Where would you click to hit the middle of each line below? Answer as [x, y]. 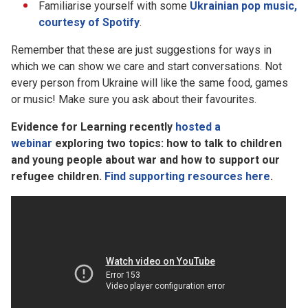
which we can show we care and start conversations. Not [146, 67]
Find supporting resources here [187, 177]
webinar [32, 144]
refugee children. [58, 177]
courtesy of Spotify [89, 23]
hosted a [198, 127]
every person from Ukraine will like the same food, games [150, 83]
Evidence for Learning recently [93, 127]
